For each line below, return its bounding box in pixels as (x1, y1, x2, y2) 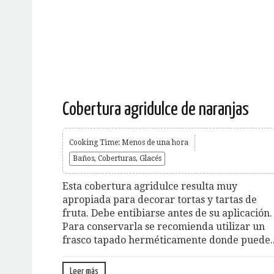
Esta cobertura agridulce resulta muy (62, 180, 237, 192)
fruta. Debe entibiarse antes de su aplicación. (62, 207, 272, 219)
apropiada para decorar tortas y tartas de (62, 193, 257, 206)
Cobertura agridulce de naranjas (62, 100, 249, 119)
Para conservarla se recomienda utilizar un (62, 220, 265, 232)
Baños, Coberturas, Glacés (73, 154, 161, 163)
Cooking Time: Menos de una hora (69, 138, 188, 147)
